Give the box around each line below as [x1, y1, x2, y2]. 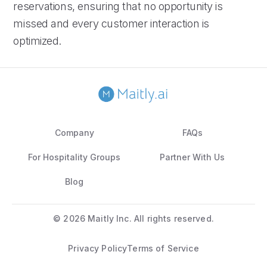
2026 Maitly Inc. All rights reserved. [63, 213, 214, 223]
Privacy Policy [68, 243, 128, 253]
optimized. [13, 34, 62, 47]
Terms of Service [127, 243, 199, 253]
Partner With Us [160, 151, 225, 162]
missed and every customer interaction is [13, 17, 209, 30]
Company [54, 127, 94, 138]
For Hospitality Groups [28, 151, 121, 162]
